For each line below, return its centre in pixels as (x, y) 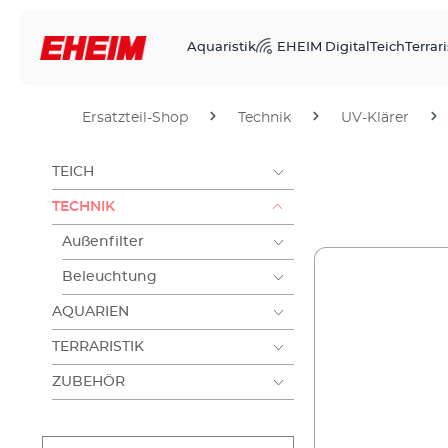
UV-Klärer (375, 118)
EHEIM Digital (323, 47)
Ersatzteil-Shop (135, 118)
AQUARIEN (90, 312)
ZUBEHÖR (88, 382)
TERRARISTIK (98, 347)
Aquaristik (221, 47)
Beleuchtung (109, 277)
